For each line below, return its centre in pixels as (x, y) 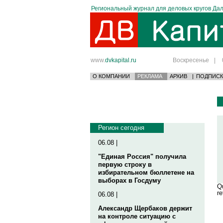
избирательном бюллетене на (146, 172)
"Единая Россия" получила (142, 157)
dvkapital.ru (121, 60)
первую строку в (125, 165)
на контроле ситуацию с (137, 216)
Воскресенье (191, 60)
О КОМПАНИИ (111, 76)
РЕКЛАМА (150, 76)
